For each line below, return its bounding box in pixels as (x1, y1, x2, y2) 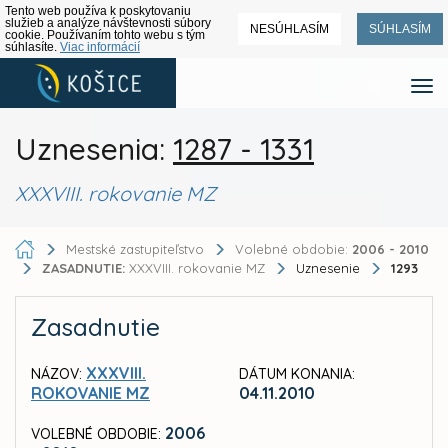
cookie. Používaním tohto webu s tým (5, 28, 205, 42)
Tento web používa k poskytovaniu (5, 4, 191, 18)
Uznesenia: (15, 130, 173, 168)
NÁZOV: (31, 365, 82, 384)
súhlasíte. (5, 40, 60, 54)
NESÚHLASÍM (250, 22, 329, 36)
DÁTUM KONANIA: (239, 365, 355, 384)
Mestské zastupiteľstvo (66, 240, 204, 257)
